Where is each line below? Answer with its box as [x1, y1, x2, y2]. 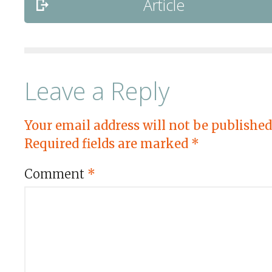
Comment [24, 166, 87, 182]
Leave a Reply [24, 74, 169, 107]
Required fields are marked [24, 136, 191, 151]
